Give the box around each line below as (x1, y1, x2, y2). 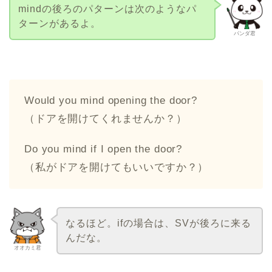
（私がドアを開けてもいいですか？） (24, 161, 209, 173)
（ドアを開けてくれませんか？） (24, 112, 187, 124)
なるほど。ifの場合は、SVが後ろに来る (65, 217, 251, 228)
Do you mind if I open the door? (24, 143, 183, 155)
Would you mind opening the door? (24, 94, 197, 106)
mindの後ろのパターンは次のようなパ (18, 4, 197, 15)
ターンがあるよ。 (18, 18, 101, 29)
